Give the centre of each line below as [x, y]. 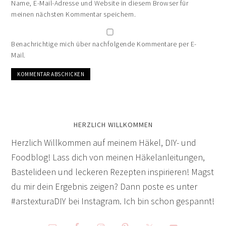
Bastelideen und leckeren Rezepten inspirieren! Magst [113, 172]
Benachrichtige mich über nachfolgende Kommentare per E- [104, 44]
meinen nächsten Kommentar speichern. [74, 14]
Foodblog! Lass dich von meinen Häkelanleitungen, [108, 157]
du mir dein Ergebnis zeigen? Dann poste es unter [104, 186]
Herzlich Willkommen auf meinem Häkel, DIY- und [104, 142]
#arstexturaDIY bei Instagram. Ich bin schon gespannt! [113, 201]
